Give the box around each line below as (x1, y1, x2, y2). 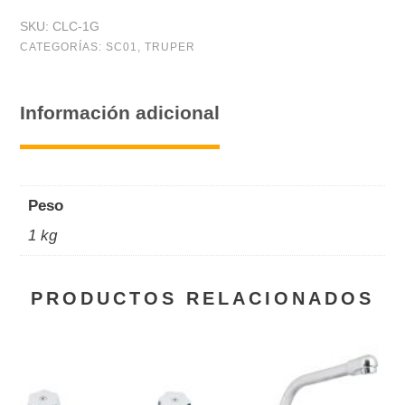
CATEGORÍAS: (20, 41, 106, 53)
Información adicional (20, 101, 220, 123)
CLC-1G (52, 19, 99, 33)
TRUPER (145, 41, 195, 53)
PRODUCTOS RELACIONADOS (31, 288, 374, 308)
